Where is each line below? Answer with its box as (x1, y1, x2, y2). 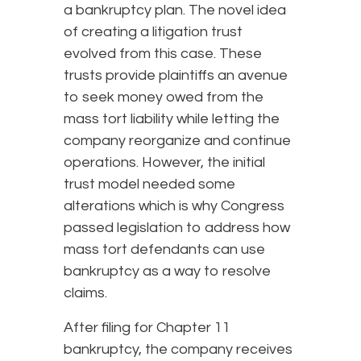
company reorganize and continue (64, 132, 291, 148)
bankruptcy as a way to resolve (64, 263, 271, 279)
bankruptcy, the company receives (64, 341, 293, 357)
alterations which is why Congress (64, 197, 284, 214)
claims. (64, 284, 107, 301)
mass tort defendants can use (64, 241, 265, 257)
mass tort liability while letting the (64, 110, 280, 127)
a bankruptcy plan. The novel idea (64, 2, 286, 18)
